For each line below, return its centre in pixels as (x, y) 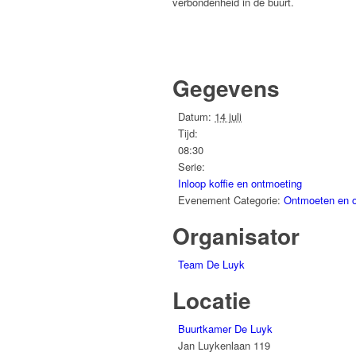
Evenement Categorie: (229, 200)
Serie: (192, 167)
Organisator (236, 236)
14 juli (228, 117)
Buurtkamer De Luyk (225, 329)
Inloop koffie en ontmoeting (240, 184)
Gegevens (226, 88)
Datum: (195, 117)
